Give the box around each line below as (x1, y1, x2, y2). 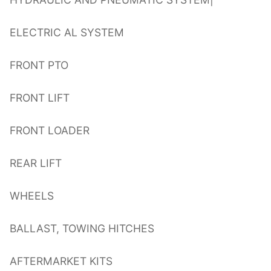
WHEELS (10, 189, 54, 202)
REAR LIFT (10, 157, 62, 169)
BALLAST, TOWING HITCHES (10, 221, 154, 235)
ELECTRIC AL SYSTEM (10, 26, 124, 39)
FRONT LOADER (10, 124, 90, 137)
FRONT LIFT (10, 91, 70, 105)
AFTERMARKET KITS (10, 254, 113, 267)
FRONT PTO (10, 59, 68, 72)
